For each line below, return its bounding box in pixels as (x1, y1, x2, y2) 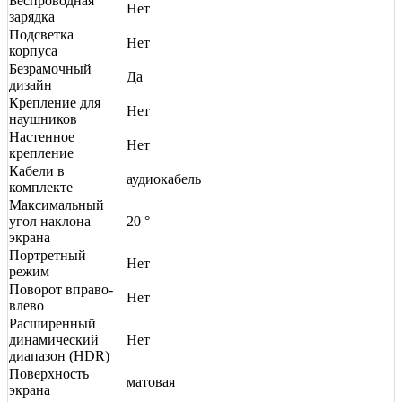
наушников (9, 110, 77, 127)
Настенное (9, 128, 74, 144)
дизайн (9, 76, 52, 92)
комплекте (9, 179, 73, 195)
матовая (127, 373, 175, 389)
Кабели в (9, 162, 65, 179)
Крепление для (9, 94, 100, 110)
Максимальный (9, 197, 104, 213)
